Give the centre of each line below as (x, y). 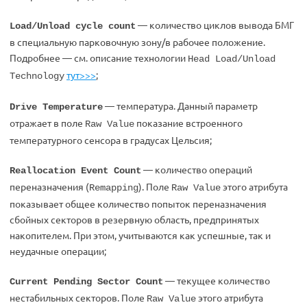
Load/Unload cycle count (73, 26)
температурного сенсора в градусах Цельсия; (111, 140)
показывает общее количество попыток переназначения (138, 204)
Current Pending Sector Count (86, 282)
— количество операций (197, 169)
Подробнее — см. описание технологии (99, 58)
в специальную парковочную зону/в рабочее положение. (137, 42)
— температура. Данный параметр (180, 106)
